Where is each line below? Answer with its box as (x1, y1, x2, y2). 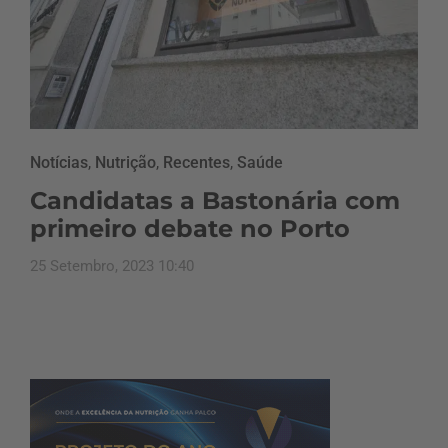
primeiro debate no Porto (30, 213, 350, 243)
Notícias (30, 152, 88, 172)
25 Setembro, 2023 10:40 (30, 256, 194, 275)
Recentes (163, 152, 230, 172)
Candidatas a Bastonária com (30, 185, 400, 215)
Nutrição (95, 152, 156, 172)
